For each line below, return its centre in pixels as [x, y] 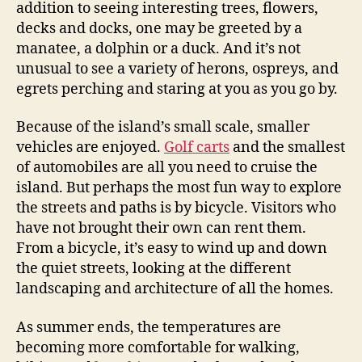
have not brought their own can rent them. [161, 228]
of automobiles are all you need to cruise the [167, 168]
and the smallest [287, 147]
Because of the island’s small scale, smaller [163, 127]
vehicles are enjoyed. [90, 147]
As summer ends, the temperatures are [149, 327]
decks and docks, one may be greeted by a [159, 28]
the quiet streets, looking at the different [154, 269]
